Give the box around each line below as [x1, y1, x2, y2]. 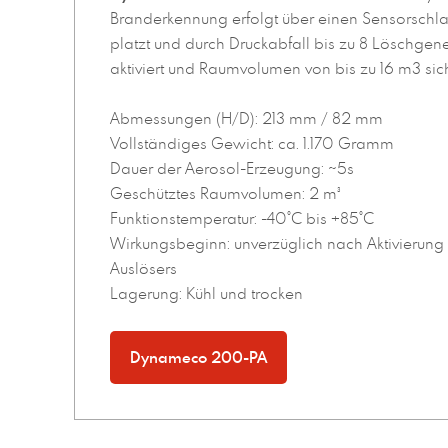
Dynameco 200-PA [129, 347, 267, 368]
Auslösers [109, 258, 177, 279]
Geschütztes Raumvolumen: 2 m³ [109, 183, 340, 204]
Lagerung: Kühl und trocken [109, 283, 303, 304]
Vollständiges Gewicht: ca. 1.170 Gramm [109, 133, 394, 154]
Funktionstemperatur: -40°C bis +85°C [109, 208, 374, 229]
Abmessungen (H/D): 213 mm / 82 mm [109, 108, 383, 129]
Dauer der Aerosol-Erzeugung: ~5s [109, 158, 354, 179]
